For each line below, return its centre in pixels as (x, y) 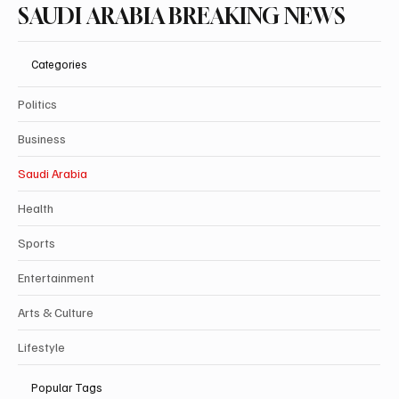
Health (36, 208)
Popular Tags (67, 387)
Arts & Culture (56, 313)
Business (42, 139)
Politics (37, 104)
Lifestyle (41, 347)
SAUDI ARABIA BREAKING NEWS (182, 16)
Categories (59, 64)
